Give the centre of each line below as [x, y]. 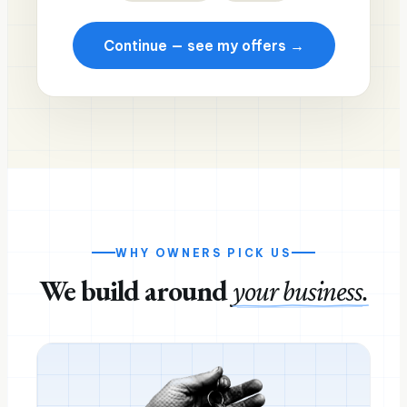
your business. [301, 291]
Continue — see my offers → [203, 45]
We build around [136, 290]
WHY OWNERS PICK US [203, 253]
